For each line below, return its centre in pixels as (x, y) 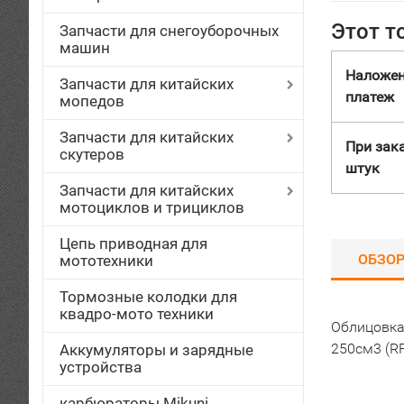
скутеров (92, 154)
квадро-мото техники (137, 314)
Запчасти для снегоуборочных (169, 31)
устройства (101, 367)
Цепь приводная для (133, 243)
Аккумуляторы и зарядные (156, 350)
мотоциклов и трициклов (152, 207)
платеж (370, 97)
